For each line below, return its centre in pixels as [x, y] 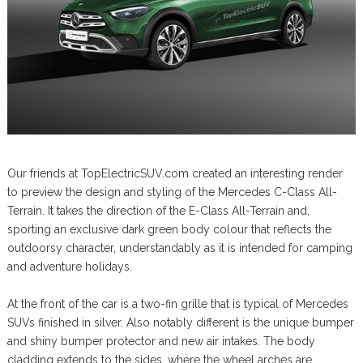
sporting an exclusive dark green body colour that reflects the [169, 229]
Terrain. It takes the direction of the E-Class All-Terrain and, [158, 210]
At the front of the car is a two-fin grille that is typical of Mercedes [177, 303]
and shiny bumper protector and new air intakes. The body [161, 341]
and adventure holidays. [69, 266]
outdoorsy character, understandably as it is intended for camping [179, 248]
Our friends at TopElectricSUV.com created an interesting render [175, 173]
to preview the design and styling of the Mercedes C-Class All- [172, 192]
